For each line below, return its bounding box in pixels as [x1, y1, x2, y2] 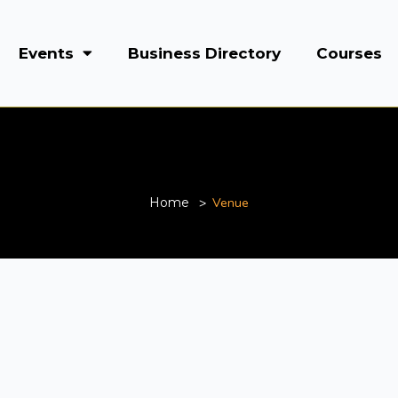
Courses [315, 44, 382, 62]
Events [18, 44, 74, 62]
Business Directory [127, 44, 281, 62]
